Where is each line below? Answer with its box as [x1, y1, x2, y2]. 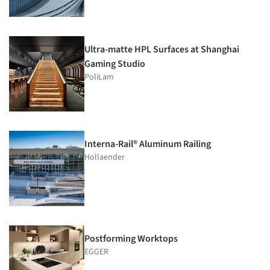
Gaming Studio [84, 57, 145, 71]
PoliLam [84, 71, 114, 84]
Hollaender [84, 151, 125, 164]
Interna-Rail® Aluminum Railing [84, 137, 211, 151]
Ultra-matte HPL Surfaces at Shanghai [84, 43, 239, 57]
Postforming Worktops [84, 232, 178, 246]
